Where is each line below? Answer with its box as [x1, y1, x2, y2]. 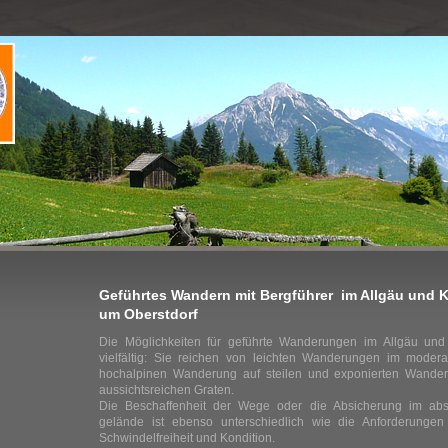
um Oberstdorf [99, 306, 198, 322]
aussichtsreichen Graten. [99, 383, 234, 397]
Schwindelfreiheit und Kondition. [99, 431, 275, 445]
